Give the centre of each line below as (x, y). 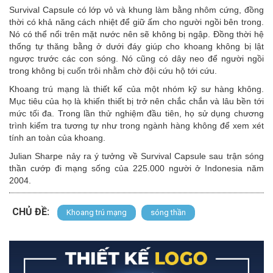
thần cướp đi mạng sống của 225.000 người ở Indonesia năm (136, 168)
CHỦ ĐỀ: (31, 212)
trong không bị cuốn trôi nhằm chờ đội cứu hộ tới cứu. (113, 71)
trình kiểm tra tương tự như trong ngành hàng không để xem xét (136, 126)
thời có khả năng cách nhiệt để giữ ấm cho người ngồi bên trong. (136, 22)
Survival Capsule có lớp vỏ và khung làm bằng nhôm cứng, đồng (136, 10)
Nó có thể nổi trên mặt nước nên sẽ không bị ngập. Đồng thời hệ (136, 34)
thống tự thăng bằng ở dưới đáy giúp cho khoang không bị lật (136, 47)
